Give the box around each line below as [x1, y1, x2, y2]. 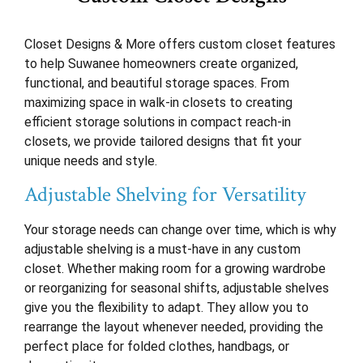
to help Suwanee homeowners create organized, [24, 56, 298, 72]
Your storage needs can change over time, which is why [24, 222, 336, 238]
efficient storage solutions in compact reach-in [24, 114, 291, 130]
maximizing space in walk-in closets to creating [24, 95, 293, 111]
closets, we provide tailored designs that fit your [24, 134, 301, 150]
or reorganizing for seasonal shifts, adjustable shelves [24, 280, 329, 297]
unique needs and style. [24, 153, 157, 169]
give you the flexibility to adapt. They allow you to [24, 300, 309, 316]
